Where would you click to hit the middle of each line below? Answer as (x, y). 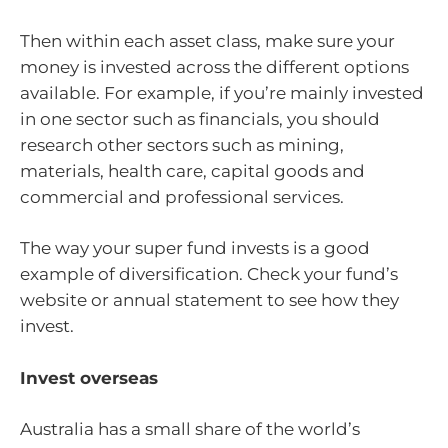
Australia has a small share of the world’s (190, 429)
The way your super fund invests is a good (195, 248)
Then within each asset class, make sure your (207, 40)
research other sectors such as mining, (182, 144)
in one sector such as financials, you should (200, 118)
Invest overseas (89, 377)
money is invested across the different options (214, 66)
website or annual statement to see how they (209, 300)
